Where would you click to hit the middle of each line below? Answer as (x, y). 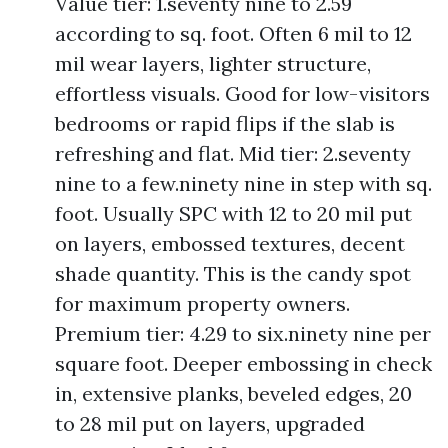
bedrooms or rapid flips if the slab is (225, 123)
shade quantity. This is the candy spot (233, 273)
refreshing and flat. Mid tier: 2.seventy (233, 153)
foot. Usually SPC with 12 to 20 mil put (233, 213)
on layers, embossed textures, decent (230, 243)
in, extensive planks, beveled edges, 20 (233, 393)
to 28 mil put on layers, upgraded (210, 423)
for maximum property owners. (202, 303)
